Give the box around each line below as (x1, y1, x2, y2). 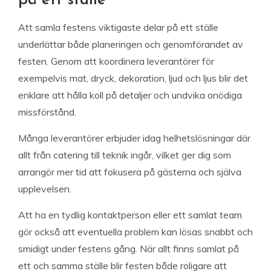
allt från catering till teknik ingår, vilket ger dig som (18, 149, 231, 161)
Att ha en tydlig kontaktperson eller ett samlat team (18, 209, 242, 221)
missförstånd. (18, 106, 76, 118)
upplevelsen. (18, 183, 71, 195)
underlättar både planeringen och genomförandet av (18, 38, 243, 50)
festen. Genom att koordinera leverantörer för (18, 55, 214, 67)
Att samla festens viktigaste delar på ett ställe (18, 21, 218, 33)
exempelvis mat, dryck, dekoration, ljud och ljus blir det (18, 72, 248, 84)
